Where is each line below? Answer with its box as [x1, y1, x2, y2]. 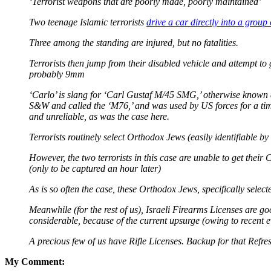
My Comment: [5, 256, 65, 267]
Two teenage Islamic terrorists [29, 16, 146, 27]
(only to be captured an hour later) [29, 163, 161, 174]
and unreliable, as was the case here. [29, 111, 169, 122]
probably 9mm [29, 68, 85, 79]
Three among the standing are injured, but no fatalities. [29, 37, 238, 48]
